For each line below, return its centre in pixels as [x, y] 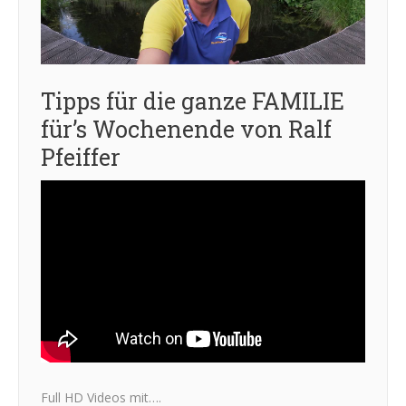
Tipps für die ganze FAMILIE [193, 101]
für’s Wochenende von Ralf [186, 129]
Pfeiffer [81, 157]
